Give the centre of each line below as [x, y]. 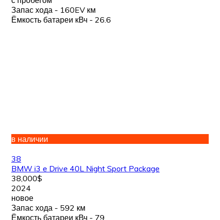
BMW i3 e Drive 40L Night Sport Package [85, 168]
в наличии [30, 139]
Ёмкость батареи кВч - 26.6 [61, 19]
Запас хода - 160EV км [54, 10]
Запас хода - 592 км [48, 207]
